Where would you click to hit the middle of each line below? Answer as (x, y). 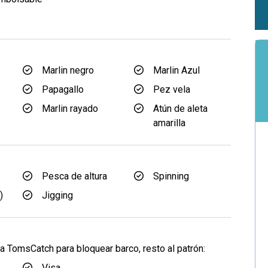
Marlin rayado (70, 109)
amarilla (169, 123)
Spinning (171, 176)
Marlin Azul (176, 70)
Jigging (57, 195)
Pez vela (172, 89)
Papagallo (63, 89)
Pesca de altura (74, 176)
